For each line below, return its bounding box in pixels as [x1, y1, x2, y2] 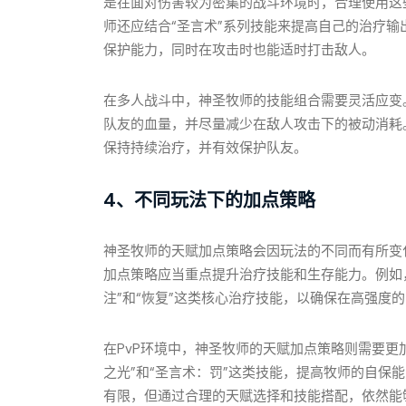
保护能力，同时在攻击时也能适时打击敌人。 [103, 41, 375, 59]
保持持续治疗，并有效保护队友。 [103, 139, 307, 157]
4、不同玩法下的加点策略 [103, 188, 315, 210]
